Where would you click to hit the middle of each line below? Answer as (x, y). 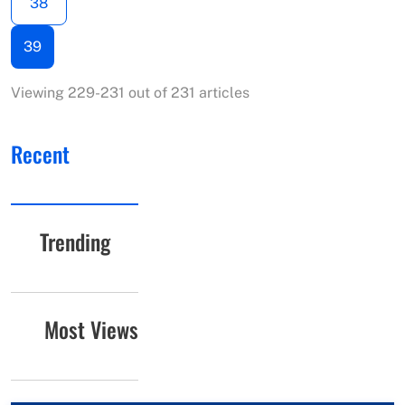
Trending (75, 242)
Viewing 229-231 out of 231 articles (130, 93)
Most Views (92, 330)
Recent (40, 154)
